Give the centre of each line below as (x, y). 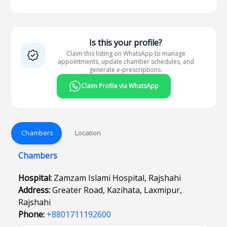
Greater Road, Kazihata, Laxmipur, (117, 190)
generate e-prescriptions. (126, 70)
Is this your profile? (126, 43)
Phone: (32, 214)
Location (88, 133)
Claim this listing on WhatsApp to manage (126, 53)
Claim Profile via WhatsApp (120, 86)
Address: (35, 190)
